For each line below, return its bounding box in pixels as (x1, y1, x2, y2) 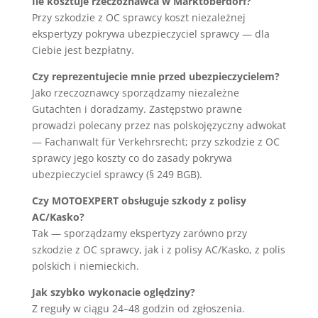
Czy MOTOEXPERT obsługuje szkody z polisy (31, 193, 246, 207)
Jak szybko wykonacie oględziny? (31, 285, 195, 299)
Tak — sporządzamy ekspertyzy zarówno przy (31, 226, 247, 240)
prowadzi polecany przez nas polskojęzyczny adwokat (31, 118, 286, 132)
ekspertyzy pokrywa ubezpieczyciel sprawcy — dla (31, 26, 270, 40)
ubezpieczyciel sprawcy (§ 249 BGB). (31, 167, 202, 181)
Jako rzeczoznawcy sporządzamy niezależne (31, 85, 239, 99)
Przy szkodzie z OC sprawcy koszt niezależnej (31, 10, 246, 24)
